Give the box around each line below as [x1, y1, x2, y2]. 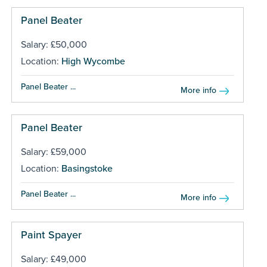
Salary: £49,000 [20, 253, 86, 265]
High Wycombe [61, 55, 125, 67]
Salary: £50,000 [20, 38, 87, 51]
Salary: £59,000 [20, 145, 86, 158]
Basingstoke [61, 162, 113, 175]
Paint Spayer [20, 228, 82, 241]
